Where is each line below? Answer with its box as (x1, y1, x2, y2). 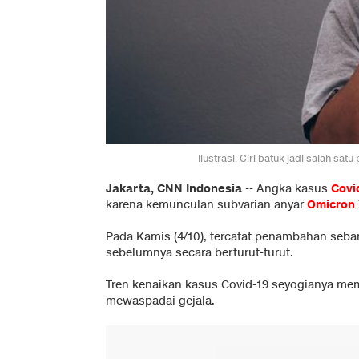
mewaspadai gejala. (106, 292, 215, 309)
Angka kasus (256, 180, 331, 196)
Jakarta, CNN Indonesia (106, 180, 242, 196)
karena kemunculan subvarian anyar (106, 196, 307, 212)
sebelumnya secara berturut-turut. (106, 244, 293, 260)
